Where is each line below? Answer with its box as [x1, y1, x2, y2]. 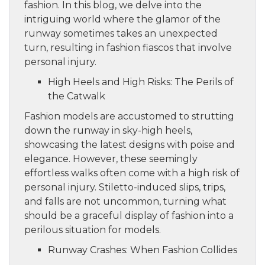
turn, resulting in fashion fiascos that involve [24, 41, 232, 53]
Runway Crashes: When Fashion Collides [48, 244, 237, 256]
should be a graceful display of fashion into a [24, 209, 234, 221]
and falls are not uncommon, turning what [24, 195, 227, 207]
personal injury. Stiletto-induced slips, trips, [24, 181, 225, 193]
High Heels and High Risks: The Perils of [48, 76, 234, 88]
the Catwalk [48, 90, 105, 102]
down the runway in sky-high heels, [24, 124, 192, 136]
